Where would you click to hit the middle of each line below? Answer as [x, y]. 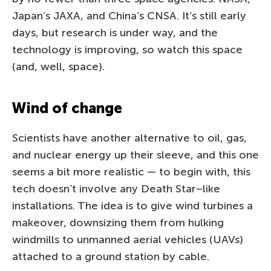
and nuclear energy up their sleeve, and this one [135, 155]
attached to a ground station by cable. [111, 256]
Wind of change [67, 108]
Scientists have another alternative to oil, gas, [129, 138]
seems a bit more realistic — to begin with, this [131, 171]
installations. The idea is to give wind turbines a [132, 205]
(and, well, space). [58, 66]
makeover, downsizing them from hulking [118, 222]
